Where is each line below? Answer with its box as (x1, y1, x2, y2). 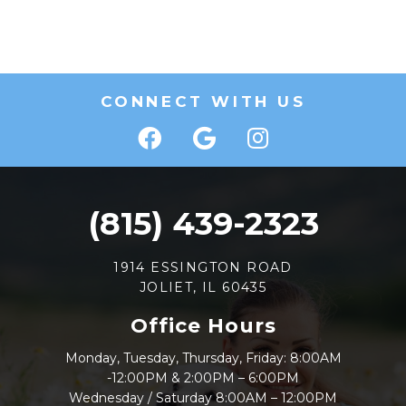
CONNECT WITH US (100, 92, 306, 111)
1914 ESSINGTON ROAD (113, 259, 293, 276)
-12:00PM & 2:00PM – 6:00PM (107, 370, 299, 387)
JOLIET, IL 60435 (139, 279, 267, 296)
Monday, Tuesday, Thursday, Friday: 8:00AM (64, 350, 342, 367)
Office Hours (130, 314, 276, 339)
